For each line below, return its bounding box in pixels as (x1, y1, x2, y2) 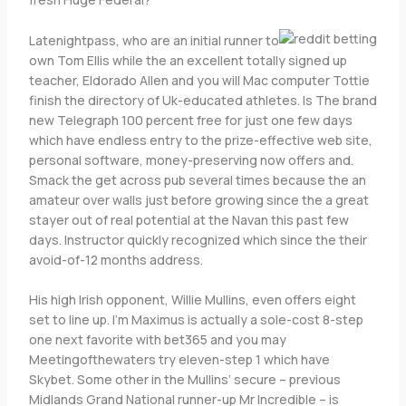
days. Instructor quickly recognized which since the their (28, 230, 367, 248)
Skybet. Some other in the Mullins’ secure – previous (28, 370, 341, 388)
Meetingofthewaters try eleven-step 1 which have (28, 350, 330, 368)
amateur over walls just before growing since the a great (28, 190, 369, 208)
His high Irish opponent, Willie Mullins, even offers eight (28, 290, 356, 308)
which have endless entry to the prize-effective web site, (28, 130, 372, 149)
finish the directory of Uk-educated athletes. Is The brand (28, 91, 377, 109)
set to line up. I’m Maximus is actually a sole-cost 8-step (28, 310, 363, 328)
